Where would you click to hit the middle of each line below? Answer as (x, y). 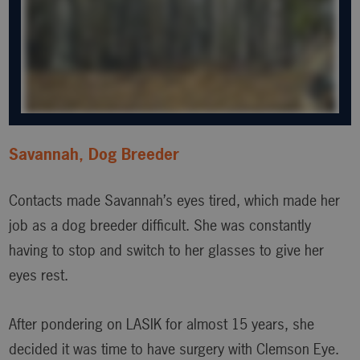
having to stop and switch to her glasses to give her (167, 251)
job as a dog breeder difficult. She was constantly (160, 226)
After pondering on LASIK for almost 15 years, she (162, 325)
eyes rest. (39, 276)
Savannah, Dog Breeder (94, 155)
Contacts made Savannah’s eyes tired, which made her (175, 201)
